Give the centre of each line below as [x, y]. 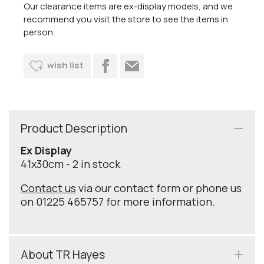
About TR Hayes [63, 254]
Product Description [74, 128]
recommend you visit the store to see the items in [126, 19]
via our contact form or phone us [159, 188]
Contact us [48, 188]
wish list [65, 65]
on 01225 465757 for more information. [118, 201]
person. [40, 32]
